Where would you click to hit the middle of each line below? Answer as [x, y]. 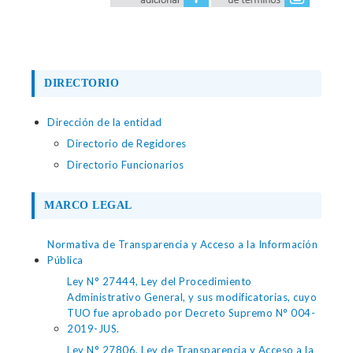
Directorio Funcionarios [126, 165]
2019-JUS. [93, 329]
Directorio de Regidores [127, 143]
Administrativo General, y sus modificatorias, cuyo [192, 297]
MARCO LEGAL [88, 205]
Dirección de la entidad [105, 122]
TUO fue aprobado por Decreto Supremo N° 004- [191, 313]
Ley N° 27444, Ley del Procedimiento [160, 281]
